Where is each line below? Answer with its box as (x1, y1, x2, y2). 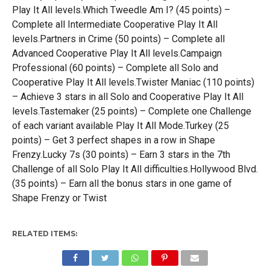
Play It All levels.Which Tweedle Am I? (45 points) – (11, 4, 230, 16)
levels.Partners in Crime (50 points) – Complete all (11, 33, 225, 45)
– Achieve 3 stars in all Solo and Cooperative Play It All (11, 91, 243, 102)
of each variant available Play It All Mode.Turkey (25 (11, 120, 229, 131)
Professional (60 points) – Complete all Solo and (11, 62, 218, 74)
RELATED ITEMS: (11, 229, 77, 238)
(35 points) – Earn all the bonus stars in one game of (11, 178, 232, 189)
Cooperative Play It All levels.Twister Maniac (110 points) (11, 77, 254, 88)
